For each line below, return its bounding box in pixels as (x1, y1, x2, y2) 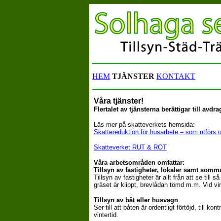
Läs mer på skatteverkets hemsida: (94, 121, 195, 128)
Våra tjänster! (94, 97, 144, 105)
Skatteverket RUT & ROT (94, 144, 167, 151)
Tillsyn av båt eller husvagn (94, 196, 178, 204)
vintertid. (94, 211, 118, 219)
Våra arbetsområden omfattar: (94, 159, 184, 166)
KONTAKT (156, 72, 195, 80)
